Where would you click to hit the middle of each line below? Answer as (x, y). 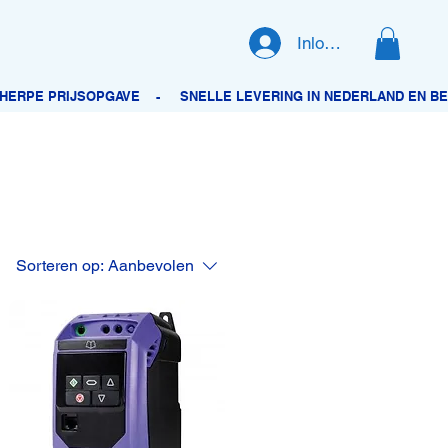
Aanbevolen (151, 265)
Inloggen (328, 43)
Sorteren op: (60, 265)
